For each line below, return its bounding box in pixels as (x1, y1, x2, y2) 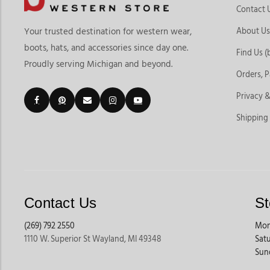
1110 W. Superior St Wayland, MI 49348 (24, 234, 162, 243)
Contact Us (24, 194, 97, 211)
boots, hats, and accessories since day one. (24, 43, 188, 52)
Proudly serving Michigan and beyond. (24, 59, 172, 69)
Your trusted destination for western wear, (24, 27, 192, 36)
